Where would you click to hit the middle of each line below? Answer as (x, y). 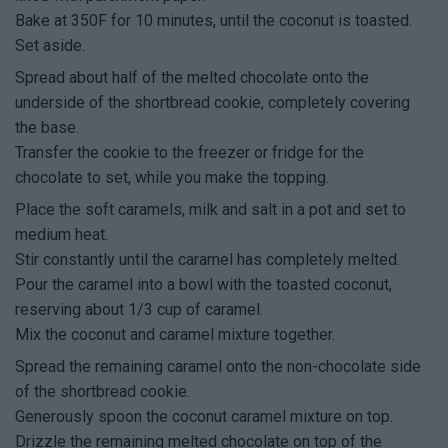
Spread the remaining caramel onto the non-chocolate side (218, 367)
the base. (47, 128)
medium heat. (61, 235)
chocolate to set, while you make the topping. (172, 178)
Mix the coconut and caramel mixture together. (175, 335)
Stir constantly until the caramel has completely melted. (207, 260)
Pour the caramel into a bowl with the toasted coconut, (203, 285)
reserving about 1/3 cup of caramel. (139, 310)
